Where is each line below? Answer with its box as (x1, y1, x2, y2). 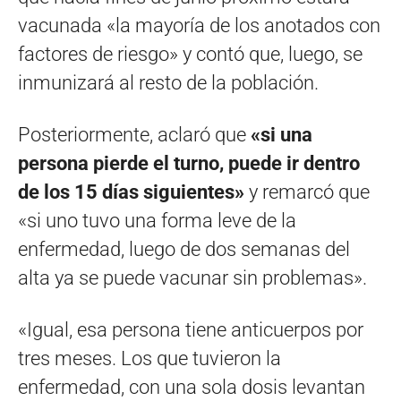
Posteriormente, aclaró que (18, 123, 251, 146)
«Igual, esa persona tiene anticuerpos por (18, 318, 363, 341)
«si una (251, 123, 312, 146)
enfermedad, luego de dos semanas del (18, 237, 350, 260)
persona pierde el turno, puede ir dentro (18, 151, 360, 175)
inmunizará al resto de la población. (18, 71, 319, 94)
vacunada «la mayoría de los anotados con (18, 13, 380, 37)
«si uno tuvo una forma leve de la (18, 209, 296, 232)
